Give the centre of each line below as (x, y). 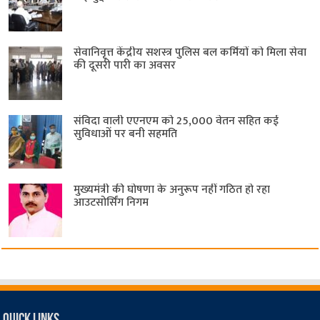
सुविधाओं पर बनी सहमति (126, 134)
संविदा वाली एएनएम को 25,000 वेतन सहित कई (176, 121)
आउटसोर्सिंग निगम (111, 203)
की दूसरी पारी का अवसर (125, 66)
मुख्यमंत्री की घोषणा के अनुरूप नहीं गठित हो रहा (172, 190)
